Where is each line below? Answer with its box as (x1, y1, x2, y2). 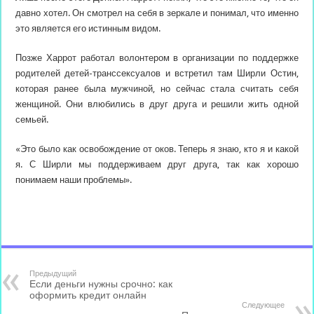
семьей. (15, 114, 49, 125)
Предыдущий (29, 269, 77, 278)
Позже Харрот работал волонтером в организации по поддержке (15, 53, 299, 63)
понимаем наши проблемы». (15, 175, 132, 185)
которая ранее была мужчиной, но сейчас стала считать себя (15, 83, 299, 94)
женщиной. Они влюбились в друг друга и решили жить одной (15, 99, 299, 109)
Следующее (241, 301, 285, 310)
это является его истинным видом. (15, 23, 161, 34)
